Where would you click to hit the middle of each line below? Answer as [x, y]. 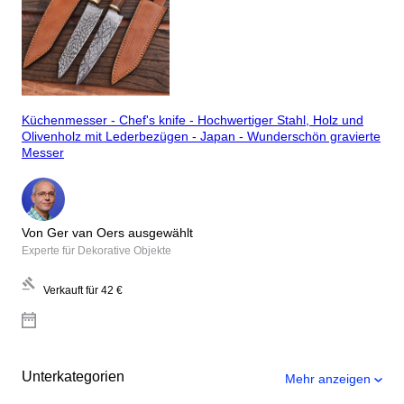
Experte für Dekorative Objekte [96, 250]
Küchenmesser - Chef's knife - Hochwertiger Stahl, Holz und [193, 120]
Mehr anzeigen [328, 378]
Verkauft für [71, 290]
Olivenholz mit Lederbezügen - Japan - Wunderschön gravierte [201, 137]
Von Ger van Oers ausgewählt [107, 232]
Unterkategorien [73, 376]
